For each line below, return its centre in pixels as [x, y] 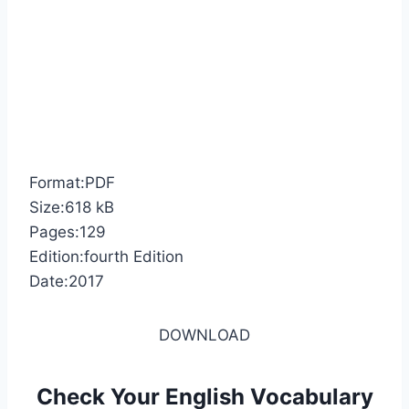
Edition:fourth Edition [106, 257]
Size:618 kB [72, 208]
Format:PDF [72, 183]
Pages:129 [68, 232]
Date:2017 [67, 282]
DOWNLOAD [204, 336]
